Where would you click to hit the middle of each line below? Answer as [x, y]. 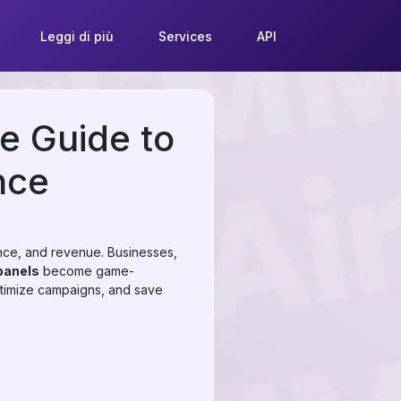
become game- [87, 271]
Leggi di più [77, 36]
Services [185, 36]
